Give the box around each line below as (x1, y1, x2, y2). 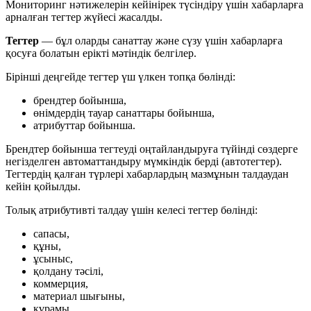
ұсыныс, (33, 252, 73, 264)
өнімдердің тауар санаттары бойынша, (33, 106, 215, 119)
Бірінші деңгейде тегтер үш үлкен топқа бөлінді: (6, 70, 235, 83)
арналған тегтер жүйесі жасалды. (6, 10, 162, 23)
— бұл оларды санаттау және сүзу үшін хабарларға (39, 34, 283, 47)
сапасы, (33, 227, 69, 239)
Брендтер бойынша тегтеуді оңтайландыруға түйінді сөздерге (6, 142, 298, 155)
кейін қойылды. (6, 180, 81, 192)
